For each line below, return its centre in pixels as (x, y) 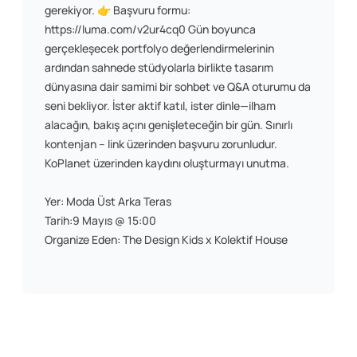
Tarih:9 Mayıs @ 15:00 (100, 221)
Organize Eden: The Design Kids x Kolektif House (166, 240)
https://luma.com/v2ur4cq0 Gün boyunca (150, 29)
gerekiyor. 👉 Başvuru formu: (118, 10)
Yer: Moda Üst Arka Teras (108, 202)
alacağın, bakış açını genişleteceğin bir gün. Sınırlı (169, 125)
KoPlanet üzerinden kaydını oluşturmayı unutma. (167, 163)
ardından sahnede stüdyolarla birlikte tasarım (159, 68)
